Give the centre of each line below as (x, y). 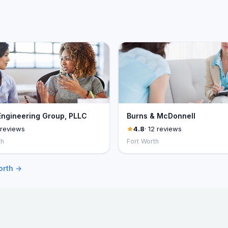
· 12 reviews (163, 129)
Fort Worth (143, 141)
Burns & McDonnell (161, 116)
